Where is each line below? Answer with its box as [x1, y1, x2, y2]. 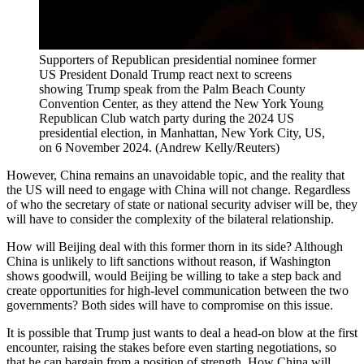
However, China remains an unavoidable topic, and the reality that [6, 168, 344, 183]
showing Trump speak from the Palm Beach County [39, 82, 305, 97]
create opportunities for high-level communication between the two [6, 284, 349, 298]
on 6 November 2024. [39, 141, 152, 155]
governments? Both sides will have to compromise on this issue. [6, 298, 333, 313]
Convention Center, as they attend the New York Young [39, 97, 323, 111]
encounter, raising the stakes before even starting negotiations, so [6, 340, 336, 355]
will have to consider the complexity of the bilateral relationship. [6, 212, 334, 227]
